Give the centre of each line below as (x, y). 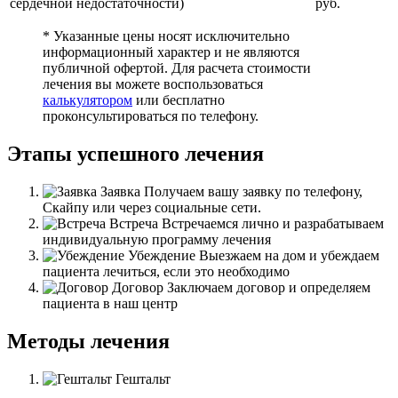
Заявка (120, 192)
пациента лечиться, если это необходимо (166, 272)
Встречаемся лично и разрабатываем (271, 224)
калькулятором (88, 100)
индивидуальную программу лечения (157, 240)
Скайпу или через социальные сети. (152, 208)
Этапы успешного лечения (135, 154)
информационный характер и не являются (171, 52)
